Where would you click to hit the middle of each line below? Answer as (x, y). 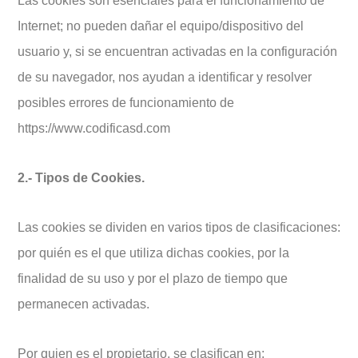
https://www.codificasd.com (94, 128)
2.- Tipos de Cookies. (81, 178)
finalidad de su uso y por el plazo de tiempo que (153, 278)
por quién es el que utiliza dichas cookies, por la (153, 253)
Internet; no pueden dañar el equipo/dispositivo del (161, 26)
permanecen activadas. (84, 304)
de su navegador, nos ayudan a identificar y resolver (165, 77)
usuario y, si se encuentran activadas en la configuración (177, 52)
